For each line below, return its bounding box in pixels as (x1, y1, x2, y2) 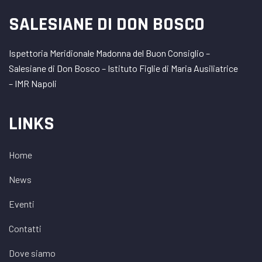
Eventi (9, 198, 35, 209)
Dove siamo (9, 247, 56, 258)
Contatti (9, 223, 42, 234)
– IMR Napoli (9, 78, 57, 89)
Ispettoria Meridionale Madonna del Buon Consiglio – (9, 47, 210, 58)
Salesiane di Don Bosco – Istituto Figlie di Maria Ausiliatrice (9, 63, 238, 74)
